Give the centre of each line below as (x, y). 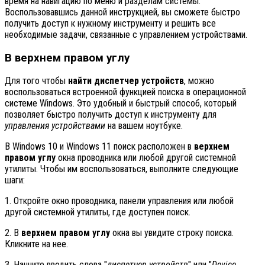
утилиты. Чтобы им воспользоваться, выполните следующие (122, 169)
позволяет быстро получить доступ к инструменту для (111, 115)
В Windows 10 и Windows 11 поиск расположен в (99, 147)
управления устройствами (55, 126)
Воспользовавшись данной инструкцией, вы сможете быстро (122, 12)
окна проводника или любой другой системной (146, 158)
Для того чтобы (36, 81)
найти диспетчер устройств (126, 81)
